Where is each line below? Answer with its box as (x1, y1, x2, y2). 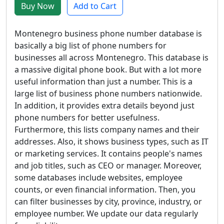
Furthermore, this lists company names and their (14, 124, 199, 135)
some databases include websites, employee (14, 172, 182, 183)
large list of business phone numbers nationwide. (14, 88, 202, 99)
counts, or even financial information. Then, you (14, 184, 195, 195)
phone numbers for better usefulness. (14, 112, 159, 123)
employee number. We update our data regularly (14, 208, 198, 219)
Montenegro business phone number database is (14, 28, 202, 39)
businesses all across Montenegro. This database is (14, 52, 208, 63)
